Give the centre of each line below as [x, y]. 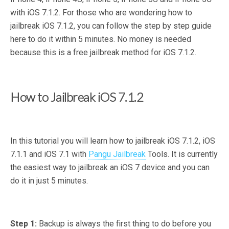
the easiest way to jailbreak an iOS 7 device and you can [110, 167]
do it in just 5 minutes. [49, 181]
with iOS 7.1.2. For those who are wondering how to [101, 13]
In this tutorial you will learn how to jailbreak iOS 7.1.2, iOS [113, 141]
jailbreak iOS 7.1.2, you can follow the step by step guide [111, 26]
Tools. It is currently [182, 154]
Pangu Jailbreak [117, 154]
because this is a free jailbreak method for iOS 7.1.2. [103, 52]
